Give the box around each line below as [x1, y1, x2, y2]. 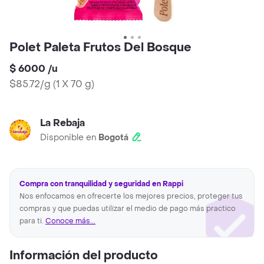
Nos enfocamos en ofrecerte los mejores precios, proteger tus [19, 192, 243, 202]
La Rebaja [40, 117, 85, 130]
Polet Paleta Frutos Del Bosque [9, 40, 192, 56]
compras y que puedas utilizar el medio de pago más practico [19, 204, 236, 214]
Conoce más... [45, 216, 95, 226]
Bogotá [98, 132, 128, 144]
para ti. [19, 216, 45, 226]
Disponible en [40, 132, 98, 144]
